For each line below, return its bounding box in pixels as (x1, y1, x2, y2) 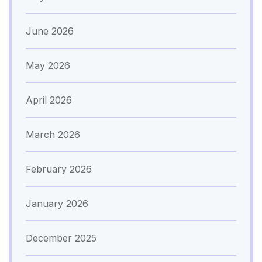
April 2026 (26, 94, 72, 106)
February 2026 (26, 163, 92, 175)
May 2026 (26, 59, 70, 71)
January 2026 (26, 197, 88, 209)
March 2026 (26, 128, 80, 140)
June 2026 (26, 25, 74, 37)
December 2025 (26, 232, 96, 244)
